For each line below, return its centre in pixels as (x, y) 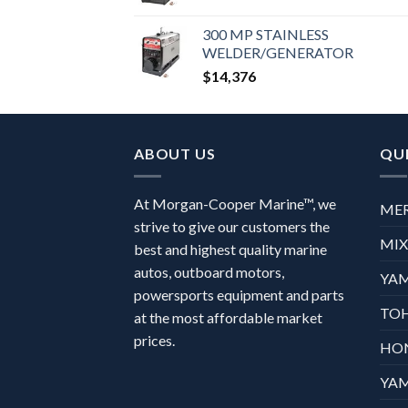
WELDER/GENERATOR (278, 53)
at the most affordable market (228, 317)
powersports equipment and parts (239, 294)
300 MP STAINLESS (265, 35)
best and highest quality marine (230, 249)
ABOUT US (175, 154)
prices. (157, 340)
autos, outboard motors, (209, 271)
